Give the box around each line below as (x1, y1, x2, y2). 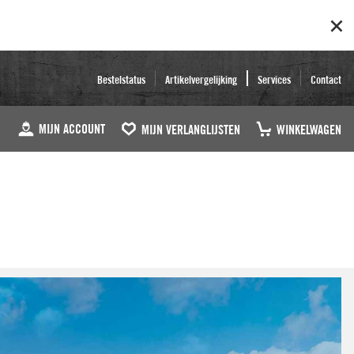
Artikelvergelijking (165, 73, 237, 86)
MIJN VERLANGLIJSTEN (141, 122, 240, 138)
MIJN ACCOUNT (39, 122, 105, 137)
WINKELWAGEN (277, 122, 341, 138)
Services (258, 73, 291, 86)
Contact (311, 73, 341, 86)
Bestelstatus (97, 73, 145, 86)
